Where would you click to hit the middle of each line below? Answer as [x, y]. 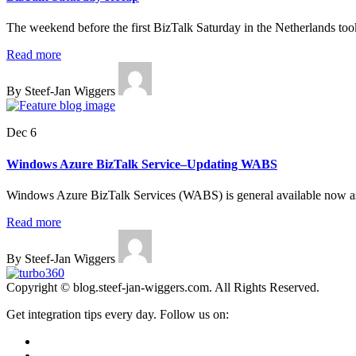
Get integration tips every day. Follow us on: [118, 314]
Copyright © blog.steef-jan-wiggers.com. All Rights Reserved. [163, 287]
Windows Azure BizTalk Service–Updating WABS [142, 164]
